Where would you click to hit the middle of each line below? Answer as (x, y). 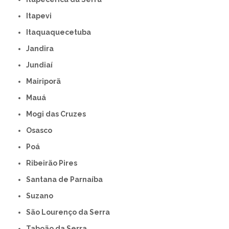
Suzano (42, 196)
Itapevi (40, 16)
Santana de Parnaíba (67, 179)
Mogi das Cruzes (59, 114)
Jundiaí (41, 65)
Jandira (42, 48)
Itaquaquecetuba (60, 32)
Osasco (42, 130)
